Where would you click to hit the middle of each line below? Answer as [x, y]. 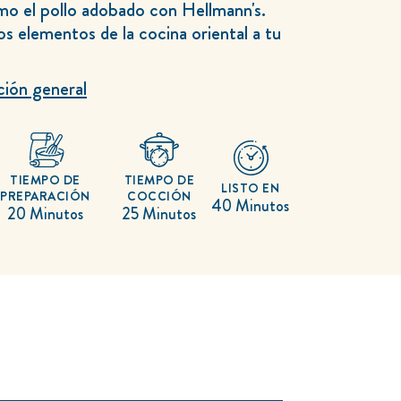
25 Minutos [159, 214]
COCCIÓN [159, 196]
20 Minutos [46, 214]
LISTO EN [250, 188]
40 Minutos [250, 206]
